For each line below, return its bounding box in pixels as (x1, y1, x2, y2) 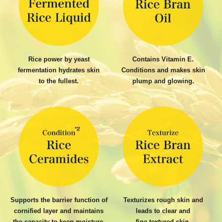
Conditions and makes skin (121, 66, 205, 74)
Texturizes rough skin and (123, 196, 203, 204)
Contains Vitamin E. (132, 55, 194, 63)
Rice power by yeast (28, 55, 90, 63)
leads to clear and (136, 207, 191, 215)
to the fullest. (39, 77, 79, 85)
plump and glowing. (132, 77, 194, 85)
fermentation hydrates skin (18, 66, 100, 74)
